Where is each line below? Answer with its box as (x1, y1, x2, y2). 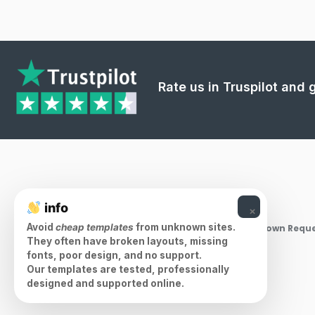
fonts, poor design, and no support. (27, 250, 202, 261)
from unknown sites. (134, 221, 236, 233)
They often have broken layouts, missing (27, 236, 228, 247)
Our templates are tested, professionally (27, 264, 229, 275)
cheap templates (56, 221, 134, 233)
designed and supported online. (27, 278, 184, 289)
